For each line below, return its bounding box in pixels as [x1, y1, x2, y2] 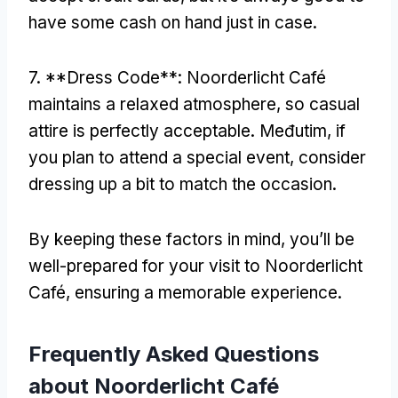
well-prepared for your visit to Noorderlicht [28, 255, 362, 276]
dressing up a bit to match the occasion [28, 173, 332, 195]
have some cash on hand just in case [28, 12, 313, 33]
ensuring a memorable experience [75, 282, 338, 303]
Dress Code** [67, 67, 178, 88]
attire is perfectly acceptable [28, 120, 251, 141]
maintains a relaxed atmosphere [28, 93, 276, 115]
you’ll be [290, 228, 354, 250]
